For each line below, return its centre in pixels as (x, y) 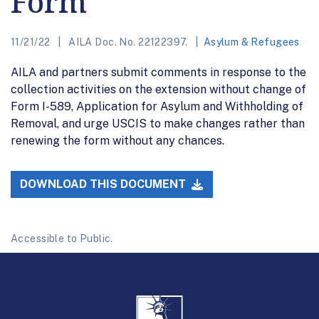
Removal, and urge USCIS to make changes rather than (158, 123)
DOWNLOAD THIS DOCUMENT (105, 184)
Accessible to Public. (62, 239)
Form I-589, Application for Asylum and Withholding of (157, 106)
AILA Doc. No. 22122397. (128, 42)
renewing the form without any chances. (117, 140)
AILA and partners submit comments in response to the (158, 72)
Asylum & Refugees (251, 42)
